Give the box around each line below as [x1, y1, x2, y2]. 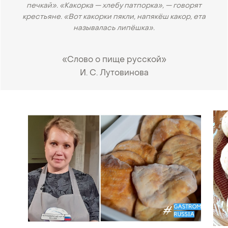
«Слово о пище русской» [62, 56, 166, 65]
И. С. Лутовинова [79, 69, 149, 78]
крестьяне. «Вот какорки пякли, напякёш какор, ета [22, 14, 206, 21]
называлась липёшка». [73, 25, 155, 32]
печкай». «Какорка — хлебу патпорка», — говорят [26, 3, 202, 10]
